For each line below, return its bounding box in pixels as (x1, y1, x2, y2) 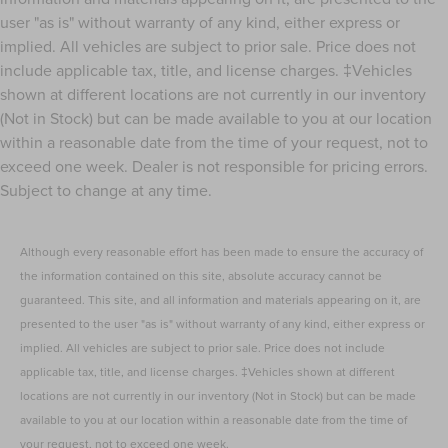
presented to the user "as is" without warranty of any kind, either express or (20, 315, 426, 333)
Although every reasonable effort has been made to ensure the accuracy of (20, 243, 424, 261)
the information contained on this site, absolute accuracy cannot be (20, 267, 383, 285)
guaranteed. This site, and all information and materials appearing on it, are (20, 291, 422, 309)
